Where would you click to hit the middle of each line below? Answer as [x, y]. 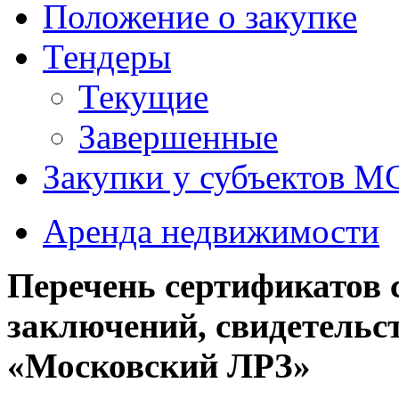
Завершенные [178, 137]
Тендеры [107, 57]
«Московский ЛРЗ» [159, 366]
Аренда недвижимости [211, 231]
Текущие [143, 97]
